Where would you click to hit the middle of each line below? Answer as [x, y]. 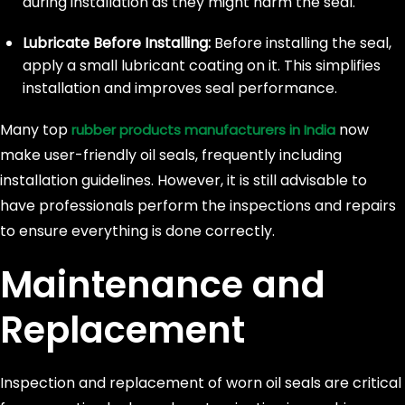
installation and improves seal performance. [180, 88]
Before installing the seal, [301, 43]
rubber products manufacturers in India [203, 130]
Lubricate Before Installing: [117, 43]
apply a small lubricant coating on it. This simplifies [202, 66]
